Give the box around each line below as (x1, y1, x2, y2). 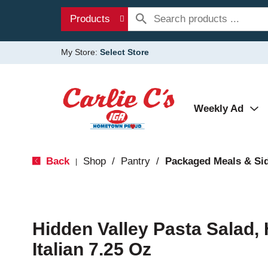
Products (70, 13, 110, 25)
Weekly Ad (194, 103, 243, 114)
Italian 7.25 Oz (32, 239, 151, 259)
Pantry (120, 156, 150, 167)
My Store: (61, 47, 100, 57)
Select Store (100, 47, 149, 57)
